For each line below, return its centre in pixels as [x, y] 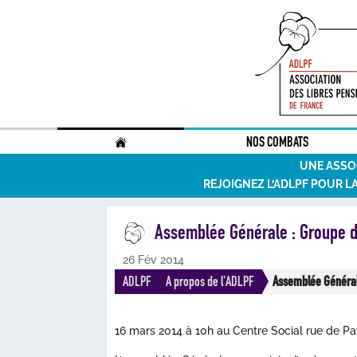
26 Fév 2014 [154, 260]
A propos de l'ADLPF [210, 281]
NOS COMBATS [278, 142]
